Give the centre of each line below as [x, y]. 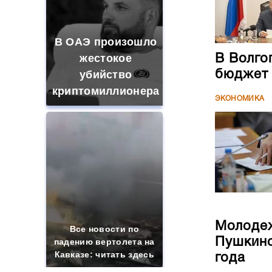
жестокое [106, 58]
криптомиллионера [106, 91]
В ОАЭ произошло [106, 42]
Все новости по [104, 229]
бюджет [241, 74]
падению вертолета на [104, 242]
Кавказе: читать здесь [104, 254]
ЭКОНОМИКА [240, 98]
